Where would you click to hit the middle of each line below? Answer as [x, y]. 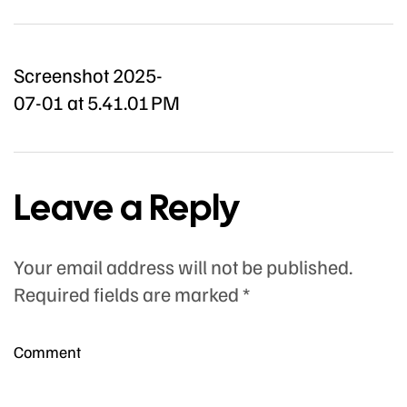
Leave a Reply [127, 208]
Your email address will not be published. [183, 267]
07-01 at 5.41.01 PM [97, 102]
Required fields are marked [128, 294]
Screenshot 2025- [88, 75]
